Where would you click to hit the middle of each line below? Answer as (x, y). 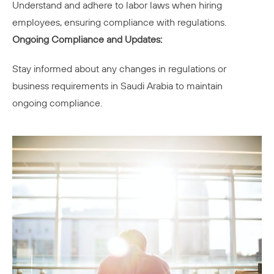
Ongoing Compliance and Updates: (87, 39)
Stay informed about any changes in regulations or (119, 69)
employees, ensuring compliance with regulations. (119, 22)
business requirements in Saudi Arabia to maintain (117, 86)
